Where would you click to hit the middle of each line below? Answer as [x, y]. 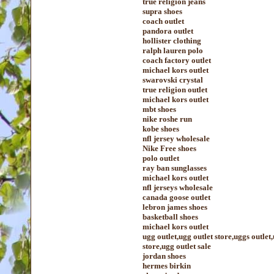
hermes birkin [167, 266]
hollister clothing [172, 41]
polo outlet [161, 158]
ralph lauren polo [173, 50]
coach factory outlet [177, 60]
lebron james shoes [175, 207]
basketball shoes [170, 217]
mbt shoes [159, 109]
